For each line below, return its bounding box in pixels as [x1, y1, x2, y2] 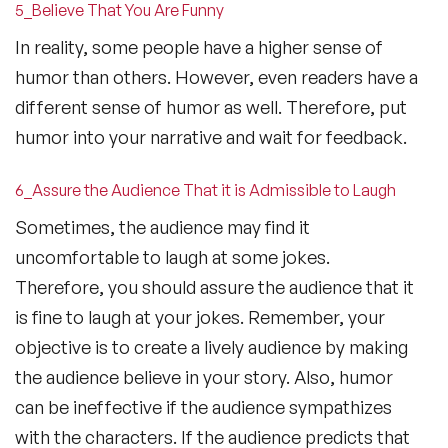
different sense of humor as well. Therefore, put [15, 95, 407, 118]
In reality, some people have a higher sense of [15, 35, 383, 58]
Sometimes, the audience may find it [15, 215, 310, 238]
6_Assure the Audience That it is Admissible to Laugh [15, 179, 396, 200]
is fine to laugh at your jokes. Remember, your [15, 305, 385, 328]
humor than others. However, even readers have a [15, 65, 418, 88]
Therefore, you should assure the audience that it [15, 275, 414, 298]
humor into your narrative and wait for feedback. [15, 125, 407, 148]
